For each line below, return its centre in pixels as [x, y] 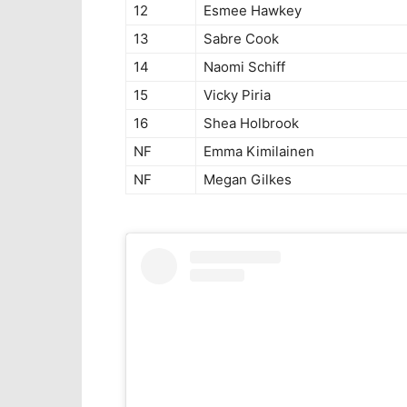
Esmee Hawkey [253, 11]
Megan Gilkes [248, 180]
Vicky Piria [237, 95]
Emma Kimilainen [259, 152]
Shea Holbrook [251, 124]
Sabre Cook [241, 39]
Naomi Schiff [244, 67]
